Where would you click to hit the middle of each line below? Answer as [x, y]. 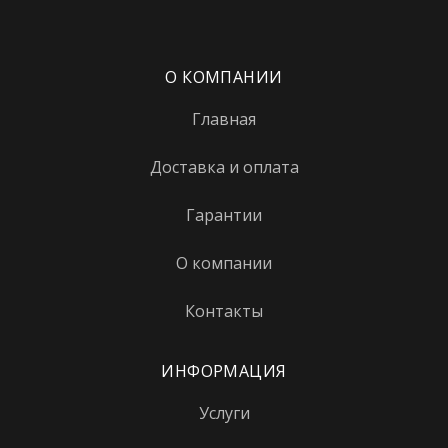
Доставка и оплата [224, 167]
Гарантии [224, 215]
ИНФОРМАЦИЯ [224, 371]
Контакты [224, 311]
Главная [224, 119]
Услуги [224, 413]
